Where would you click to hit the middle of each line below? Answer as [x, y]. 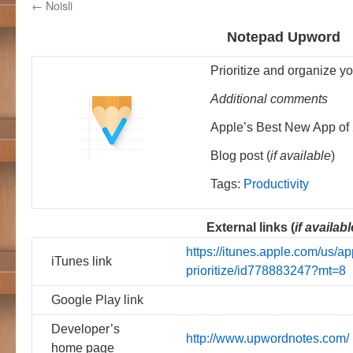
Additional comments [269, 99]
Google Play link [97, 300]
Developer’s [85, 329]
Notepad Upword [284, 37]
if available [301, 156]
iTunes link [82, 261]
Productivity [276, 184]
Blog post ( [240, 156]
